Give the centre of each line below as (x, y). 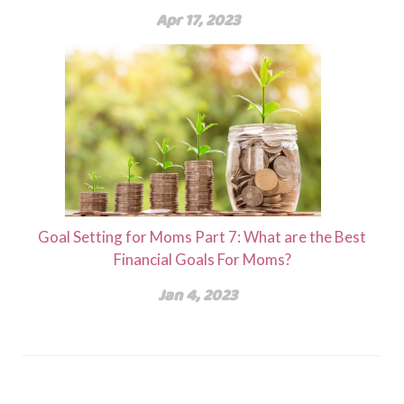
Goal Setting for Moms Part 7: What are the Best (202, 237)
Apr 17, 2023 (197, 19)
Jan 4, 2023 (197, 295)
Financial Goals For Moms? (202, 260)
